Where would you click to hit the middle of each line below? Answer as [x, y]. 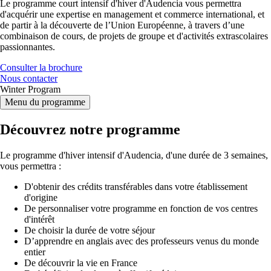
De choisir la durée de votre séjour [90, 230]
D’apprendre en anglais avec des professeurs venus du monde [142, 241]
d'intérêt [39, 219]
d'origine [41, 197]
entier [35, 252]
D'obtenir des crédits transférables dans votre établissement [136, 186]
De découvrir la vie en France [81, 263]
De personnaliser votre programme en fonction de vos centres [141, 208]
